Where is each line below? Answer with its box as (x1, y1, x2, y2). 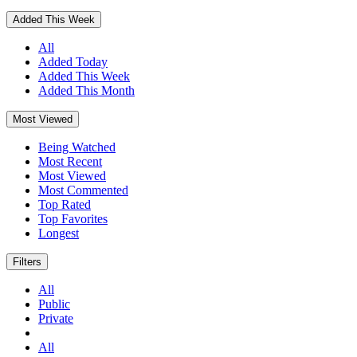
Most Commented (38, 182, 128, 197)
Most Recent (38, 154, 102, 168)
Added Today (38, 54, 108, 69)
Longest (38, 226, 79, 240)
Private (38, 311, 73, 325)
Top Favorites (38, 211, 108, 226)
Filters (13, 255, 41, 268)
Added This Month (38, 83, 135, 97)
